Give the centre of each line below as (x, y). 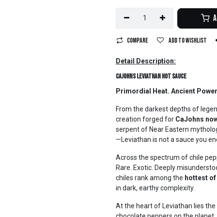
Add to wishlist (188, 40)
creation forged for (146, 119)
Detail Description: (146, 61)
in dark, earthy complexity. (155, 188)
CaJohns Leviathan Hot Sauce (151, 76)
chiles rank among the (150, 178)
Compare (138, 40)
